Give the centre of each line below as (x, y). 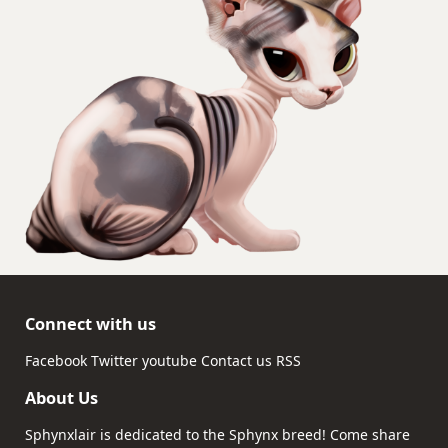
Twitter (114, 361)
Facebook (56, 361)
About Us (61, 397)
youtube (169, 361)
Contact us (236, 361)
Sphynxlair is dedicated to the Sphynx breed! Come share (217, 435)
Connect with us (90, 323)
